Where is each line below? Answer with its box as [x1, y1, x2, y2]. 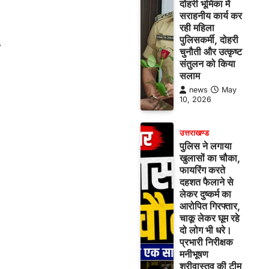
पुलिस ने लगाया [179, 140, 232, 152]
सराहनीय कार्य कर [179, 10, 242, 22]
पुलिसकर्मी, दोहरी [179, 34, 238, 46]
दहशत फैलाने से [179, 176, 234, 188]
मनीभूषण [179, 248, 208, 260]
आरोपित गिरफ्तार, [179, 200, 240, 212]
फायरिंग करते [179, 164, 225, 176]
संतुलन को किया [179, 58, 235, 70]
